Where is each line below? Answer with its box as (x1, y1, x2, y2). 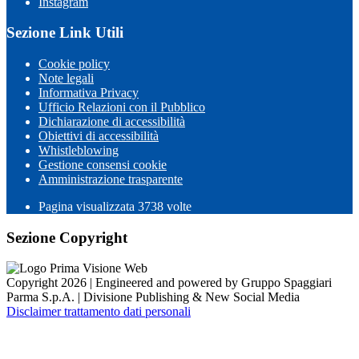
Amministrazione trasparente (38, 171, 183, 186)
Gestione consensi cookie (38, 157, 167, 171)
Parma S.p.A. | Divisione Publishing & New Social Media (6, 290, 300, 305)
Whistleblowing (38, 143, 119, 157)
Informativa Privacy (38, 85, 139, 99)
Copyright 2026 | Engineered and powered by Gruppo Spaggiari (6, 276, 332, 290)
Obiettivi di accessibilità (38, 128, 159, 143)
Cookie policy (38, 56, 110, 71)
